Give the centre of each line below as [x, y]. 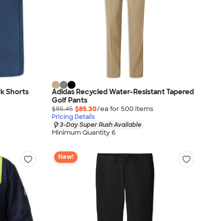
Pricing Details [73, 117]
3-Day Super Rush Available [101, 125]
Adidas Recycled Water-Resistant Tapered [123, 92]
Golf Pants [70, 100]
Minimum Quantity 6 [84, 132]
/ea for [109, 109]
